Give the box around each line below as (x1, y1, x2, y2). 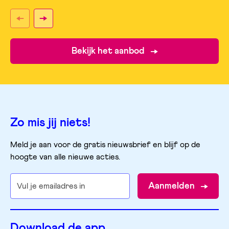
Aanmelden (148, 181, 195, 191)
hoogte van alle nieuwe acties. (10, 153, 120, 161)
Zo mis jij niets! (10, 117, 90, 129)
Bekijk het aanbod (71, 47, 145, 56)
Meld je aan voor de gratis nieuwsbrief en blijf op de (10, 141, 200, 149)
